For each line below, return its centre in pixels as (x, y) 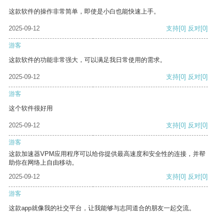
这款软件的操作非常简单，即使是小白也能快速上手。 (84, 12)
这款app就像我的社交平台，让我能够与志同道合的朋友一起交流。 (102, 208)
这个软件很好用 (31, 108)
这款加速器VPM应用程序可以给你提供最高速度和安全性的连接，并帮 (107, 154)
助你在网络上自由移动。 (43, 163)
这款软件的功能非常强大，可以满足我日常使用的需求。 (87, 60)
